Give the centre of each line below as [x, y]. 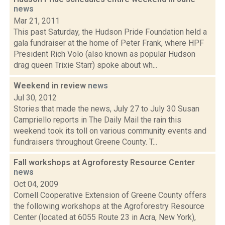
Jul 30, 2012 [35, 98]
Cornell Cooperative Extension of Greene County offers [110, 195]
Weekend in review [51, 86]
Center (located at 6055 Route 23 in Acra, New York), [105, 217]
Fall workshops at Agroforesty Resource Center [104, 162]
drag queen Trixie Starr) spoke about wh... [85, 65]
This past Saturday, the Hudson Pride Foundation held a [110, 32]
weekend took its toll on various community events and [110, 131]
